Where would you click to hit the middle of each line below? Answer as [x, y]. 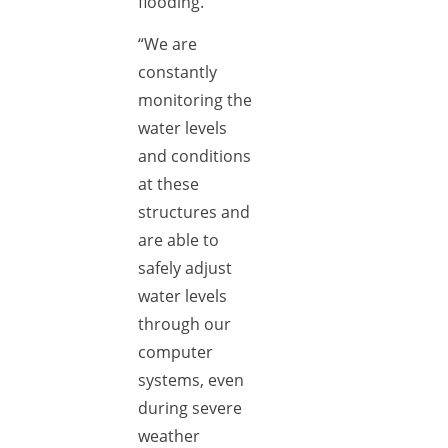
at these [168, 184]
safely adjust [185, 268]
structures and [194, 212]
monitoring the [195, 100]
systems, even [191, 380]
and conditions [194, 156]
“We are [167, 44]
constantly [177, 72]
